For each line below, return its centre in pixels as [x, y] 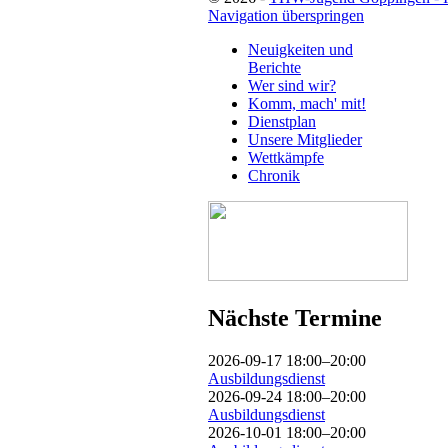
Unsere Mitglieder [305, 139]
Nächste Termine [295, 317]
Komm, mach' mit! [307, 103]
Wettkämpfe [286, 157]
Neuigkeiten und [300, 49]
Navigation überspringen [286, 15]
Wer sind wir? [292, 85]
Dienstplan [282, 121]
